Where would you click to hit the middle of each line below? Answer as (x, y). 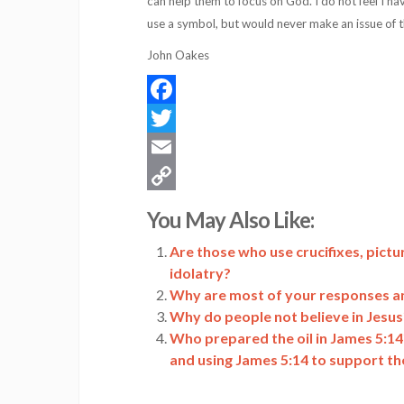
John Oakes (178, 55)
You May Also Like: (230, 220)
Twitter (173, 147)
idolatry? (200, 273)
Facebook (180, 118)
